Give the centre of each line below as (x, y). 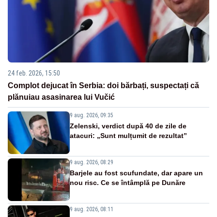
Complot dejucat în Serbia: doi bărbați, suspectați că (103, 85)
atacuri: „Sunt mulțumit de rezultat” (128, 135)
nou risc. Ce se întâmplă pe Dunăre (128, 182)
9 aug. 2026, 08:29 (92, 162)
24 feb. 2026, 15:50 (34, 73)
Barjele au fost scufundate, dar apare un (136, 173)
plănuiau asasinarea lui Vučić (61, 97)
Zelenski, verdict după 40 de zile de (128, 126)
